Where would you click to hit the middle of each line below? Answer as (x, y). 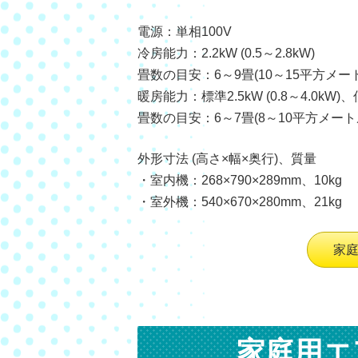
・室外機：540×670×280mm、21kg (240, 201)
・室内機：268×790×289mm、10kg (240, 180)
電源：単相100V (185, 31)
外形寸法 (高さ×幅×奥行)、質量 (227, 158)
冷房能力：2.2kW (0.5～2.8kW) (226, 53)
